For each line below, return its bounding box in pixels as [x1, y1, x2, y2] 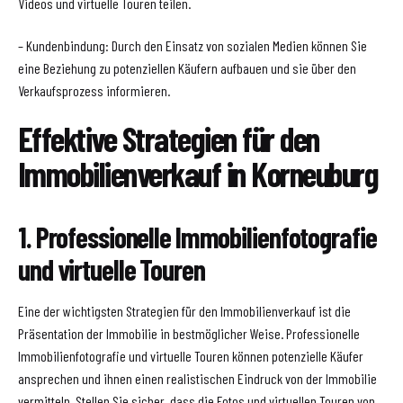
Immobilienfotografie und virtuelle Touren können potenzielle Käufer [18, 346, 363, 364]
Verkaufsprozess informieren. [18, 81, 170, 99]
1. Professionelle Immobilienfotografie [18, 219, 377, 254]
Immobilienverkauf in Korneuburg [18, 152, 379, 194]
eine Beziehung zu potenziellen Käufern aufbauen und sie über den [18, 58, 356, 76]
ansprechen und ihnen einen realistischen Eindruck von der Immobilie [18, 369, 377, 387]
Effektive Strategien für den [18, 117, 319, 159]
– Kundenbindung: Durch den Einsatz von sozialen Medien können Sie [18, 36, 367, 54]
